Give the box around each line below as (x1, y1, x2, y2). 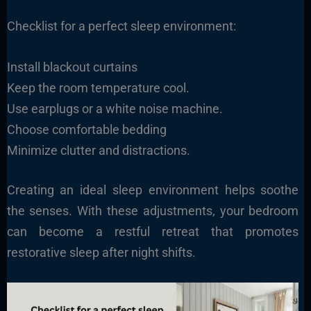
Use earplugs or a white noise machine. (6, 101, 223, 116)
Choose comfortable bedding (6, 121, 167, 137)
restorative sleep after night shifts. (6, 244, 196, 260)
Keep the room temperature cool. (6, 80, 190, 95)
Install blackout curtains (6, 59, 137, 74)
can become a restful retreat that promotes (6, 224, 299, 239)
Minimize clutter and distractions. (6, 142, 190, 158)
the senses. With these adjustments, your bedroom (6, 203, 299, 218)
